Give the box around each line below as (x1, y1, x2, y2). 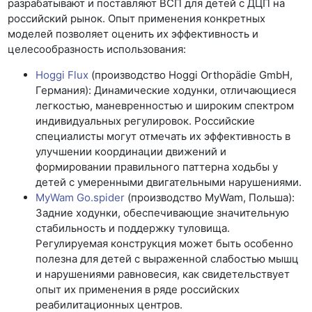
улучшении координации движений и (36, 145, 227, 158)
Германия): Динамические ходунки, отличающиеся (36, 84, 297, 97)
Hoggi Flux (36, 68, 89, 81)
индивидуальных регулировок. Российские (36, 114, 256, 127)
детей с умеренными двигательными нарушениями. (36, 175, 302, 189)
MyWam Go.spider (36, 191, 125, 204)
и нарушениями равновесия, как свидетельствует (36, 267, 290, 281)
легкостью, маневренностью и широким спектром (36, 99, 295, 112)
